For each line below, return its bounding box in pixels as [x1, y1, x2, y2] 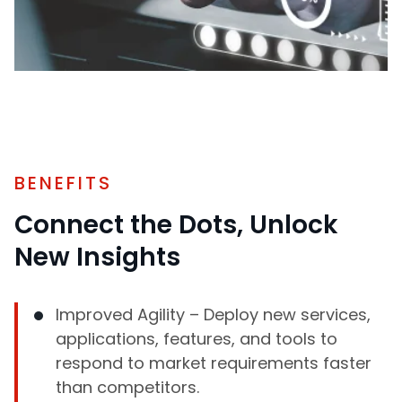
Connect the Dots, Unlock [14, 207, 338, 242]
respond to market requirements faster [56, 352, 371, 374]
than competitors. [56, 376, 199, 398]
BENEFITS [14, 170, 112, 196]
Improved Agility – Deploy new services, [56, 303, 371, 326]
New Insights [14, 240, 180, 275]
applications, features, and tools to [56, 328, 337, 350]
